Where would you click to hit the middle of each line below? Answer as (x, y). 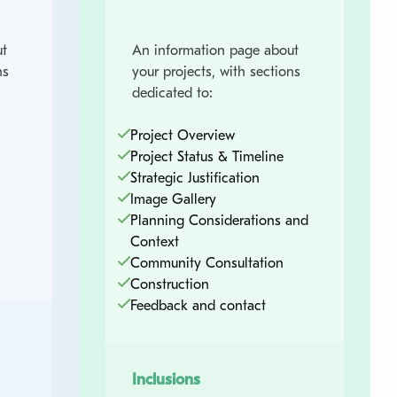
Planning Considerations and (219, 220)
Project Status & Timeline (206, 156)
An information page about (215, 50)
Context (154, 241)
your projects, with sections (216, 71)
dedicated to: (172, 93)
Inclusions (166, 379)
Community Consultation (206, 263)
